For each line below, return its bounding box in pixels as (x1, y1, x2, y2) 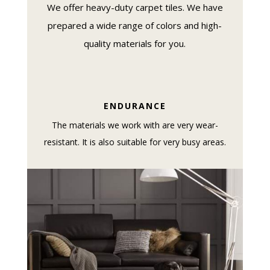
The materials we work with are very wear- (51, 119, 218, 131)
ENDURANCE (103, 99, 166, 111)
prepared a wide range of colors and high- (48, 19, 222, 31)
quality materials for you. (84, 37, 186, 49)
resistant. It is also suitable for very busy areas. (43, 136, 226, 148)
